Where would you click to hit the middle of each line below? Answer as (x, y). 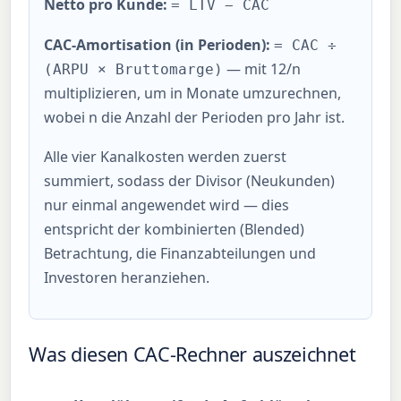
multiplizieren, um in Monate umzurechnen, (193, 93)
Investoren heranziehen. (127, 278)
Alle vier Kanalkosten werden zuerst (166, 157)
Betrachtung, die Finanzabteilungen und (180, 254)
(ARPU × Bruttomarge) (134, 69)
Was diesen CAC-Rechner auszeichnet (192, 354)
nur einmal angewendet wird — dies (167, 205)
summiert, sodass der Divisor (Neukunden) (190, 181)
